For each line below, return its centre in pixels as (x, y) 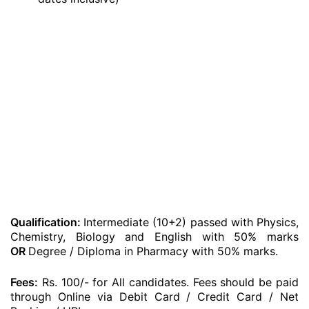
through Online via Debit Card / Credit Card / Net (154, 297)
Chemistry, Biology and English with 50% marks (154, 237)
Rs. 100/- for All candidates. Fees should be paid (168, 282)
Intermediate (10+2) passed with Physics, (191, 222)
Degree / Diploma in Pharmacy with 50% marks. (153, 251)
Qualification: (47, 222)
